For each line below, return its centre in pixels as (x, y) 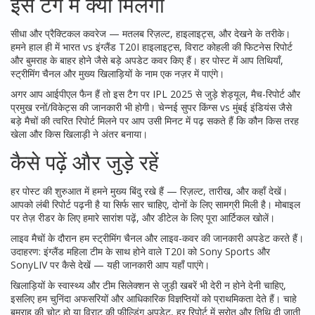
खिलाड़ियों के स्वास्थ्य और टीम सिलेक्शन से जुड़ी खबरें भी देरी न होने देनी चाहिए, (148, 285)
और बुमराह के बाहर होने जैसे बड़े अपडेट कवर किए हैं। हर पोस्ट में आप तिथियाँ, (147, 60)
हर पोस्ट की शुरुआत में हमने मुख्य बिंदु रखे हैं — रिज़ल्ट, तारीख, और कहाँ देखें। (149, 191)
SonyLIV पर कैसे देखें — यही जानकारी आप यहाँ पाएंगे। (110, 265)
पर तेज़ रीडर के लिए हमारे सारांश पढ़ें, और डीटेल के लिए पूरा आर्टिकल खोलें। (143, 218)
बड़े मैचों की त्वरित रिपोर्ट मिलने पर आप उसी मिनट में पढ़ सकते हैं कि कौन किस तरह (155, 121)
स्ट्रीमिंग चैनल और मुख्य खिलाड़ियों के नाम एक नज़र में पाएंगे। (117, 73)
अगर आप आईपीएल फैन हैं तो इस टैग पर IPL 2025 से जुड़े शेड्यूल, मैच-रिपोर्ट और (155, 94)
